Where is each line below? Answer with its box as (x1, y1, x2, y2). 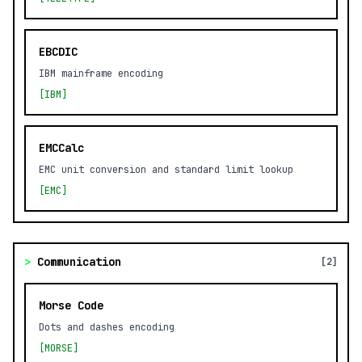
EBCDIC (39, 44, 78, 59)
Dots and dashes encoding (39, 321, 175, 334)
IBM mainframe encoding (39, 67, 163, 80)
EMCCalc (39, 141, 84, 155)
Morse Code (39, 298, 103, 313)
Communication (37, 255, 121, 269)
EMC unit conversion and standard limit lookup (39, 163, 293, 176)
